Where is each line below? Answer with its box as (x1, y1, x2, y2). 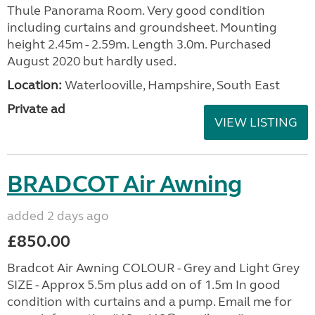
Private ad (7, 101, 65, 117)
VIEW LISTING (214, 114, 297, 130)
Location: (7, 77, 62, 93)
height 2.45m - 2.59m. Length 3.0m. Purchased (7, 36, 271, 52)
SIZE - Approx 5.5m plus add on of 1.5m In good (7, 276, 281, 292)
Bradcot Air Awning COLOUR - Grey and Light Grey (7, 259, 300, 276)
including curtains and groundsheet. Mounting (7, 19, 277, 35)
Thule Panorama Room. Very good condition (7, 2, 265, 18)
